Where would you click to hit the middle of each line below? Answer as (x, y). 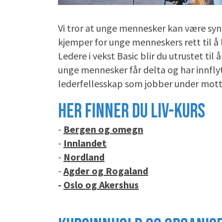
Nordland (84, 157)
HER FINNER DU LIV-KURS (132, 112)
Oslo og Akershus (101, 185)
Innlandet (85, 143)
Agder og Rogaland (106, 171)
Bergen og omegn (103, 129)
